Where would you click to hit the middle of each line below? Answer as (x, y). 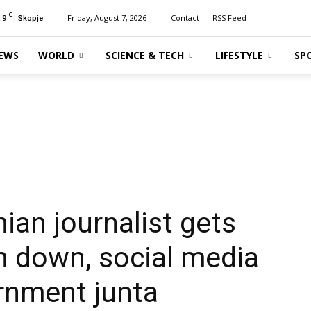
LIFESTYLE (239, 55)
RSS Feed (229, 18)
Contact (185, 18)
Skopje (31, 18)
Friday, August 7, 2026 (107, 18)
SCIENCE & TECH (145, 55)
